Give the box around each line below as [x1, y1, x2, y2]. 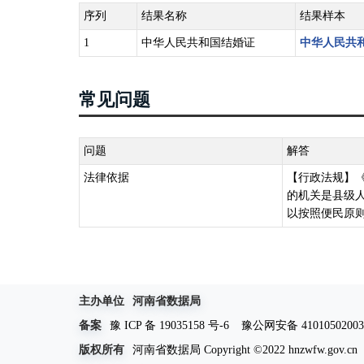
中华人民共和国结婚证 [141, 37, 255, 49]
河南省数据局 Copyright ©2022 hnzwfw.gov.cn [132, 343, 357, 356]
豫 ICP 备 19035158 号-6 [110, 318, 229, 331]
